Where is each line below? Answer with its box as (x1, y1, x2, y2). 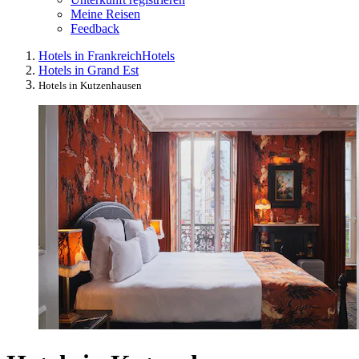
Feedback (71, 21, 119, 35)
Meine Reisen (71, 6, 140, 21)
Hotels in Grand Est (38, 63, 139, 77)
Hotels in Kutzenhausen (38, 79, 142, 91)
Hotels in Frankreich (38, 48, 142, 63)
